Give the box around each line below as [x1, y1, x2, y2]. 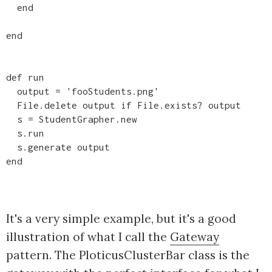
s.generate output [6, 141, 110, 153]
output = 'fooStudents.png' [6, 86, 159, 97]
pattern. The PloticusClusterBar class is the [6, 247, 250, 262]
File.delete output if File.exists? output [6, 100, 241, 111]
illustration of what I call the [6, 229, 170, 244]
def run [6, 72, 44, 83]
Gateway [170, 229, 219, 244]
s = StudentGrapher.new [6, 114, 137, 125]
